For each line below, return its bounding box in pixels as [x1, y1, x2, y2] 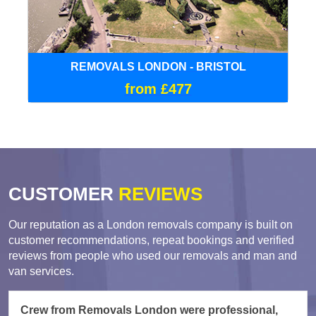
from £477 [124, 80, 192, 97]
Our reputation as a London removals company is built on [8, 218, 293, 231]
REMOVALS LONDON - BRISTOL [70, 60, 246, 73]
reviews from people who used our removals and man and [8, 249, 297, 262]
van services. [8, 265, 74, 277]
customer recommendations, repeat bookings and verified [8, 233, 294, 246]
